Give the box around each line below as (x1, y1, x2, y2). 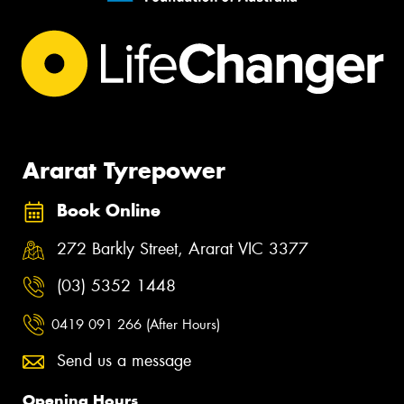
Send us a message (57, 350, 191, 372)
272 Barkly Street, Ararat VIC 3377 (57, 237, 308, 260)
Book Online (57, 200, 161, 222)
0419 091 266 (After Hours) (51, 315, 220, 334)
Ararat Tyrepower (23, 156, 225, 186)
